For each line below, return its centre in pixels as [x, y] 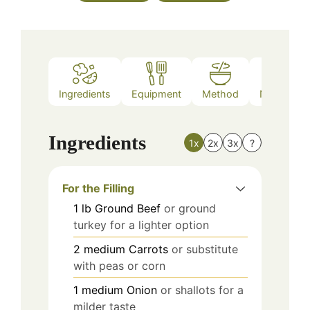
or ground [190, 208]
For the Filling [98, 188]
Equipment [156, 94]
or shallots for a [202, 290]
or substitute [205, 249]
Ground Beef [128, 208]
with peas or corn [119, 265]
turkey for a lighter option [141, 225]
